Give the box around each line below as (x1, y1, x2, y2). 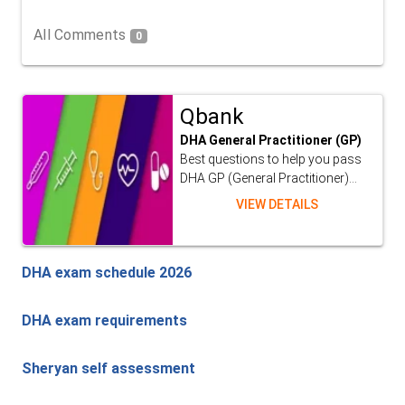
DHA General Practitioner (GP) (179, 133, 362, 148)
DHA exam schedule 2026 (22, 264, 192, 282)
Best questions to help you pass (179, 152, 362, 167)
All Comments (33, 26, 130, 44)
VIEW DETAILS (236, 197, 319, 212)
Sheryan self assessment (22, 360, 195, 378)
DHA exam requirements (22, 312, 187, 330)
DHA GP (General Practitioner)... (179, 171, 357, 186)
